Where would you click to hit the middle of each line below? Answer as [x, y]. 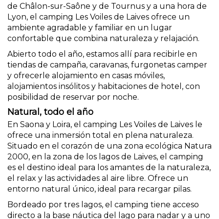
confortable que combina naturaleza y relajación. [103, 38]
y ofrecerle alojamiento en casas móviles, [86, 76]
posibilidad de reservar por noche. [73, 97]
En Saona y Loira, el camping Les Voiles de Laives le [105, 124]
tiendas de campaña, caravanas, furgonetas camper [107, 65]
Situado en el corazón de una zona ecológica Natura [109, 146]
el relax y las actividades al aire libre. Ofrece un [98, 178]
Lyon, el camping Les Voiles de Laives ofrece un [99, 17]
